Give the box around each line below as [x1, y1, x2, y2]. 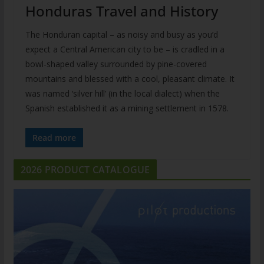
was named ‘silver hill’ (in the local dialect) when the [25, 87, 220, 99]
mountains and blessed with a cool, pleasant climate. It [25, 72, 235, 84]
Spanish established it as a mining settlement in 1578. [25, 102, 229, 114]
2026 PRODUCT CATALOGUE [20, 163, 150, 176]
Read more [32, 131, 76, 143]
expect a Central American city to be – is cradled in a [25, 43, 225, 55]
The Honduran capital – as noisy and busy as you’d [25, 28, 218, 40]
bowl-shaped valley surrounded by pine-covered [25, 58, 207, 70]
